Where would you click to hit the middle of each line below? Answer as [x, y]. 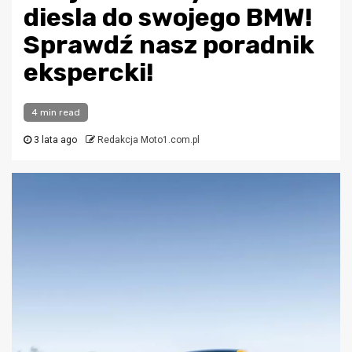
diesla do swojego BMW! [168, 17]
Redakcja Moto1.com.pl [148, 140]
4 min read [56, 112]
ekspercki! [89, 72]
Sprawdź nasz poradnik [169, 45]
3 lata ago [54, 140]
